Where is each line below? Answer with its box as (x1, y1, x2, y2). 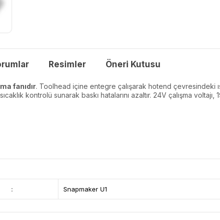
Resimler (49, 59, 86, 69)
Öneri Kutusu (106, 59, 161, 69)
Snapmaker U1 (63, 185, 107, 193)
